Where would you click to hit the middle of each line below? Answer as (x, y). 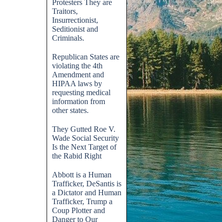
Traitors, (65, 11)
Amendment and (78, 75)
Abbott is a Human (82, 175)
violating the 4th (77, 66)
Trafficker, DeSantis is (87, 184)
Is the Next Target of (84, 147)
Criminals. (68, 38)
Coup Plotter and (79, 210)
